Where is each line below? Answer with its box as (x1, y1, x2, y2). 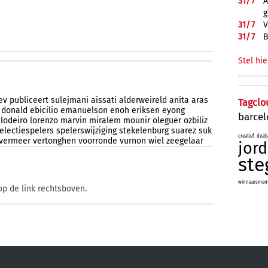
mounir (123, 115, 150, 126)
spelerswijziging (56, 126, 117, 136)
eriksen (132, 105, 160, 116)
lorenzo (30, 115, 58, 126)
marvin (60, 115, 87, 126)
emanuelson (60, 105, 108, 116)
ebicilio (30, 105, 58, 116)
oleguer (153, 115, 181, 126)
